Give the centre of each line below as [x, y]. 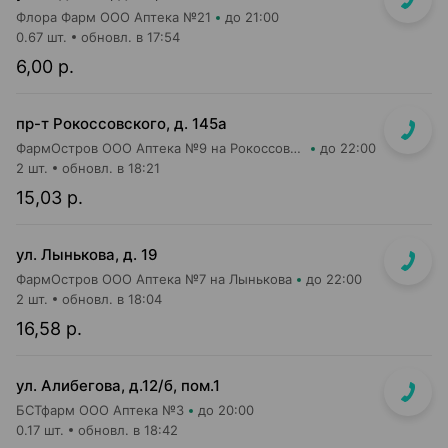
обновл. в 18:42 [128, 430]
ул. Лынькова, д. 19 [87, 254]
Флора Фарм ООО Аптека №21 [113, 17]
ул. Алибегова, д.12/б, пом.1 [118, 385]
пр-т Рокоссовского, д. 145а [121, 123]
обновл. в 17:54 [130, 37]
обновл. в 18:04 [112, 299]
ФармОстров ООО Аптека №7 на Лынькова [154, 279]
